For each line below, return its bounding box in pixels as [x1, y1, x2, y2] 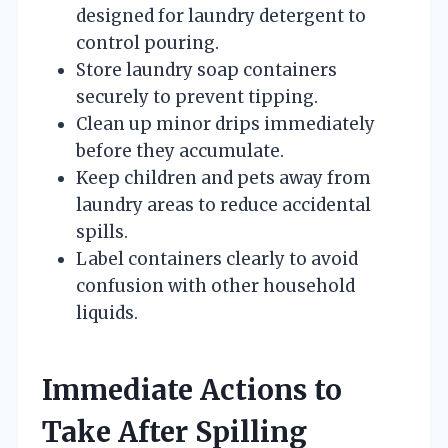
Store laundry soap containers [76, 58, 337, 81]
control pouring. [76, 31, 219, 54]
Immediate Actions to [42, 371, 342, 408]
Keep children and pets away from [76, 166, 371, 189]
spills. [76, 220, 128, 243]
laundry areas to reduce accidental [76, 193, 371, 216]
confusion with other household [76, 274, 355, 297]
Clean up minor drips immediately [76, 112, 375, 135]
